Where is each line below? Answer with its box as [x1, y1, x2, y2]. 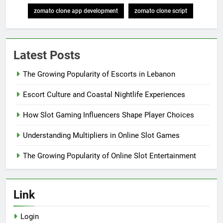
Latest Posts [13, 48, 80, 63]
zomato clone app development [33, 7, 118, 15]
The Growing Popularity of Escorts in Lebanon [23, 70, 175, 79]
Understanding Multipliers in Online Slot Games [23, 131, 180, 140]
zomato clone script [134, 7, 187, 15]
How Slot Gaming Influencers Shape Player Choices [23, 111, 194, 120]
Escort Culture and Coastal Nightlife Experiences [23, 90, 185, 100]
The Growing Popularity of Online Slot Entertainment [23, 151, 196, 161]
